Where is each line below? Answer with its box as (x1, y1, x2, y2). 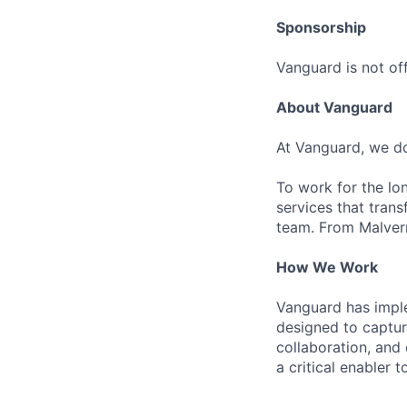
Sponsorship (276, 17, 366, 36)
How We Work (276, 257, 378, 276)
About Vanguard (276, 97, 392, 116)
